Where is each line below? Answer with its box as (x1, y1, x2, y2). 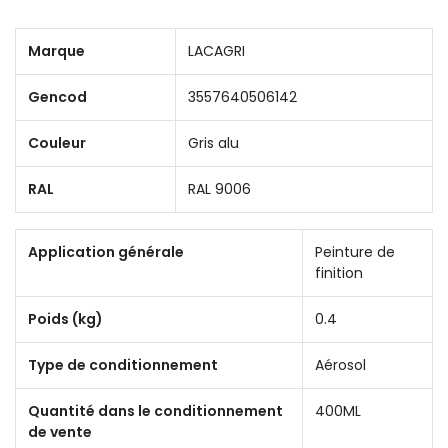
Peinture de (315, 241, 395, 262)
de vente (28, 421, 92, 442)
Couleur (28, 132, 86, 153)
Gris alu (188, 132, 239, 153)
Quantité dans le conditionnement (28, 400, 283, 421)
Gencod (28, 86, 87, 107)
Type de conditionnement (28, 354, 218, 375)
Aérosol (315, 354, 366, 375)
